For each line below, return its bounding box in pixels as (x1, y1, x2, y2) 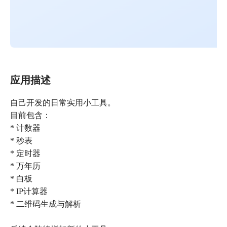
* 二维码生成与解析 (10, 200, 81, 209)
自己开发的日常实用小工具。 (10, 98, 116, 107)
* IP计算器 (10, 187, 48, 196)
